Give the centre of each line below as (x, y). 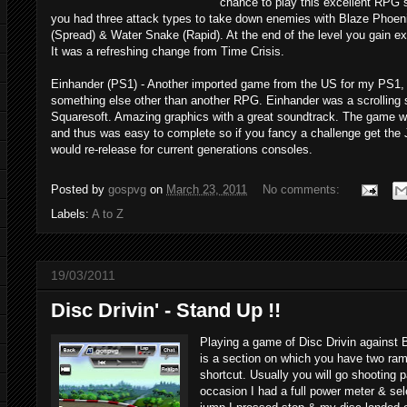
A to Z (108, 213)
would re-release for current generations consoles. (182, 149)
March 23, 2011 (207, 189)
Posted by (79, 189)
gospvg (127, 189)
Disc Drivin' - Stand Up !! (166, 310)
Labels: (71, 213)
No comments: (303, 189)
